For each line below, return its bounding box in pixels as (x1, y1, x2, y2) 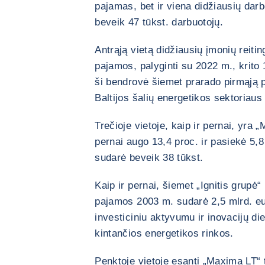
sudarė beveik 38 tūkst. (95, 152, 203, 163)
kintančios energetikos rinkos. (95, 228, 234, 239)
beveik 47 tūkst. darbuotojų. (95, 17, 223, 28)
